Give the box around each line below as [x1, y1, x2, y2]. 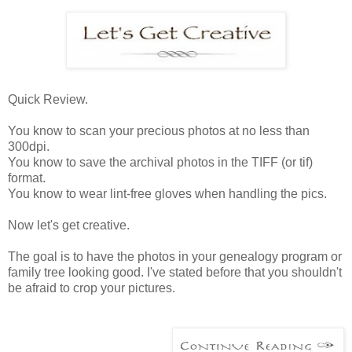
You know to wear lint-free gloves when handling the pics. [8, 186, 327, 200]
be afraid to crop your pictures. [8, 280, 175, 295]
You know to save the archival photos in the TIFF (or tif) [8, 155, 313, 169]
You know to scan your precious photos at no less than [8, 123, 310, 137]
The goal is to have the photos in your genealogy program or [8, 249, 342, 263]
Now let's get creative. [8, 218, 130, 232]
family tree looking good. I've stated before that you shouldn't [8, 265, 342, 279]
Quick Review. [8, 92, 88, 106]
